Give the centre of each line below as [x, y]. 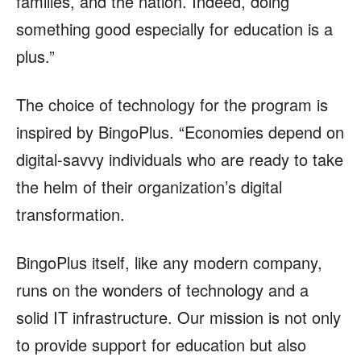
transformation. [71, 214]
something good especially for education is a [174, 29]
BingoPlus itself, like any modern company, [169, 263]
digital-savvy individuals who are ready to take [180, 160]
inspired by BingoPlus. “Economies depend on [180, 132]
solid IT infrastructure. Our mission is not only [178, 317]
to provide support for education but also [161, 345]
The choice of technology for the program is [172, 105]
